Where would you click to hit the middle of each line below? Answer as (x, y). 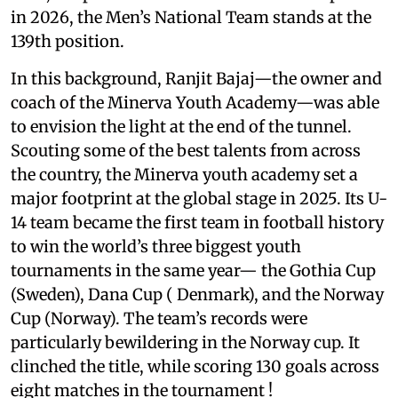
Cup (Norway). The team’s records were (159, 319)
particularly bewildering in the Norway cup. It (185, 343)
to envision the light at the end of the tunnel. (181, 127)
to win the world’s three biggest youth (156, 247)
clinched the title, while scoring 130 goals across (195, 367)
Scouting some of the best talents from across (186, 151)
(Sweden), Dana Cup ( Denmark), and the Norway (197, 295)
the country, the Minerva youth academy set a (184, 175)
